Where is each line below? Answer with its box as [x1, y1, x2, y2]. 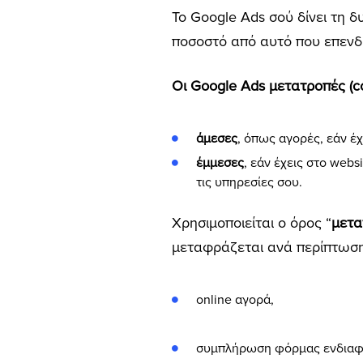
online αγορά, [196, 292, 274, 308]
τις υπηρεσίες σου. [196, 174, 302, 190]
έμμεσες [196, 155, 244, 171]
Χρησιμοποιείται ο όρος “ [172, 214, 331, 232]
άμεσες [196, 130, 237, 147]
